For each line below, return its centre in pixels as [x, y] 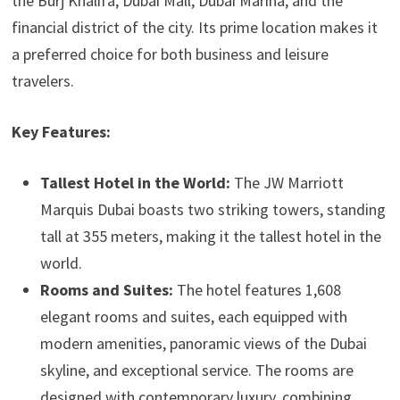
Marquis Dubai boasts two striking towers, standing [212, 209]
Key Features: [61, 132]
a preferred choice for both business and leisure [170, 54]
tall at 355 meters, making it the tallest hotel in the [210, 236]
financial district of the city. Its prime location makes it [194, 27]
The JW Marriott [287, 183]
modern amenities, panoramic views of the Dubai [203, 343]
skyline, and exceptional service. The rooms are [196, 370]
